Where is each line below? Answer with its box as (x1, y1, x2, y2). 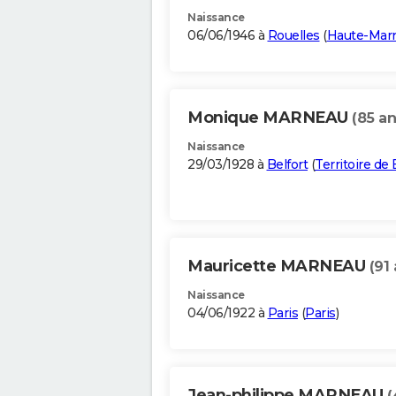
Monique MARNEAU (187, 108, 352, 128)
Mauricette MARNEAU (187, 256, 369, 277)
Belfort (266, 156, 308, 173)
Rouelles (267, 27, 320, 44)
